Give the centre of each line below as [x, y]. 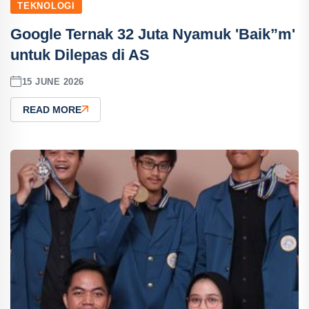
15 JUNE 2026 [53, 81]
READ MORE [52, 110]
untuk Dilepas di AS [80, 55]
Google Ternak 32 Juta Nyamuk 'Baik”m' [153, 34]
